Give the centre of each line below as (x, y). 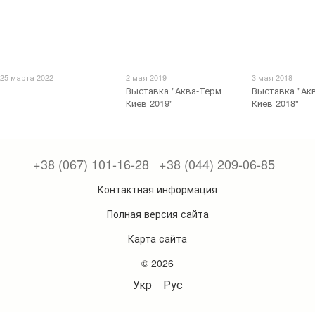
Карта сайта (157, 238)
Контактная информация (157, 189)
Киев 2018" (276, 103)
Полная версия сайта (157, 213)
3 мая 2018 (272, 78)
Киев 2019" (150, 103)
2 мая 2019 (147, 78)
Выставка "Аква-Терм (174, 91)
